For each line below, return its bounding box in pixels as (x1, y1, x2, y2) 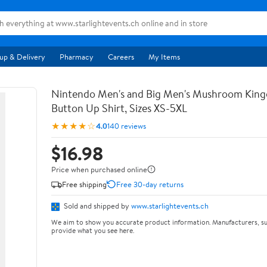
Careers (108, 51, 134, 62)
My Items (148, 51, 180, 62)
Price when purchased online (51, 164, 147, 175)
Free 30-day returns (116, 178, 184, 190)
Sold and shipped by (62, 200, 131, 211)
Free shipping (62, 178, 107, 190)
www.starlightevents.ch (131, 200, 209, 211)
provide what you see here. (51, 225, 134, 235)
